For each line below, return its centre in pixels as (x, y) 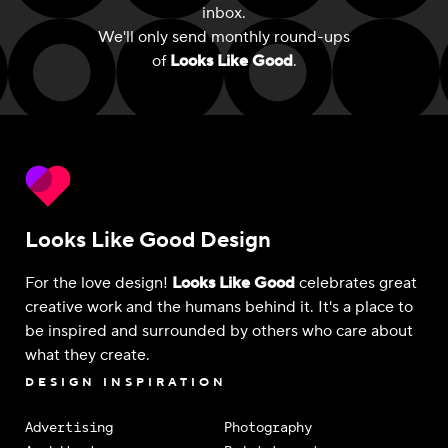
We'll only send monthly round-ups (224, 36)
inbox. (224, 12)
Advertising (69, 427)
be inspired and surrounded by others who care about (219, 331)
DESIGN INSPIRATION (126, 382)
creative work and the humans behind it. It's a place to (219, 307)
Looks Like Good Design (148, 240)
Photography (268, 427)
